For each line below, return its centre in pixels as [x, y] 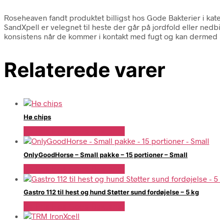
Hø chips [37, 117]
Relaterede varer [85, 69]
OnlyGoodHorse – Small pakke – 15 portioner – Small [106, 154]
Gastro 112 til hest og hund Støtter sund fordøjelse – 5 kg [111, 192]
